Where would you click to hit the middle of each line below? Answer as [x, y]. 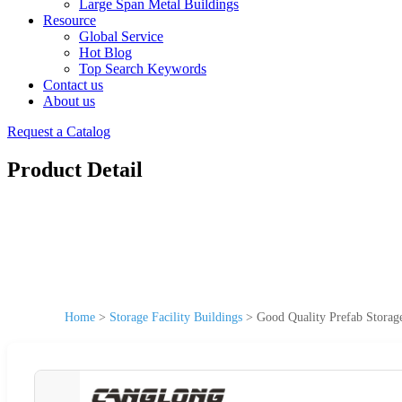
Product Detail [75, 169]
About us [69, 101]
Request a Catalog [59, 131]
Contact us [73, 85]
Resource [70, 20]
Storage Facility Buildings [176, 317]
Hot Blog [105, 52]
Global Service [121, 36]
